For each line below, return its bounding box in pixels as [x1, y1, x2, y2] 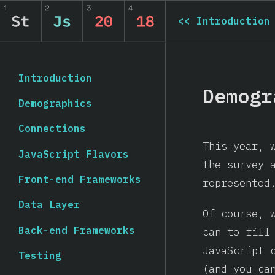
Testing [18, 249, 61, 261]
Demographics [18, 96, 92, 109]
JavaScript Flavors [18, 147, 129, 160]
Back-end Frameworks [18, 223, 135, 236]
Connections [18, 122, 86, 135]
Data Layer [18, 198, 80, 211]
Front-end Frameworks [18, 172, 141, 185]
